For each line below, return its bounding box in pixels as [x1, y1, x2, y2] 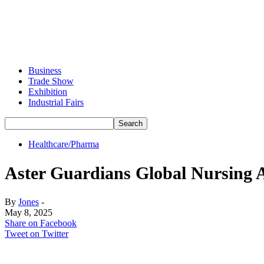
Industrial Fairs [28, 97, 84, 107]
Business [28, 65, 61, 75]
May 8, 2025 [5, 207, 52, 217]
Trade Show [28, 76, 74, 86]
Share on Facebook [5, 217, 77, 228]
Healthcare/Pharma [28, 139, 99, 149]
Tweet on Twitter [5, 228, 68, 239]
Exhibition [28, 87, 67, 97]
